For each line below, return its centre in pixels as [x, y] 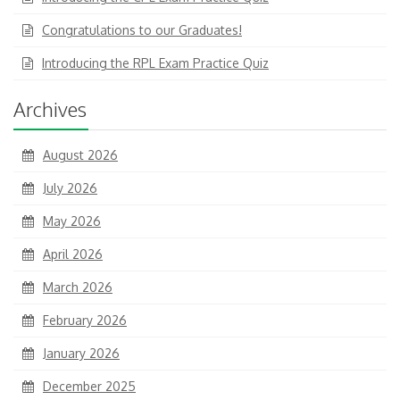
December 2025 [89, 387]
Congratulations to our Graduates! [142, 30]
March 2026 [78, 287]
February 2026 [85, 321]
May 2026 [72, 221]
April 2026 [73, 254]
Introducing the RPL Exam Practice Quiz [155, 63]
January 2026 [81, 354]
